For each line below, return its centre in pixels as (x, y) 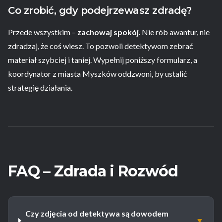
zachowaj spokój (108, 32)
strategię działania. (40, 88)
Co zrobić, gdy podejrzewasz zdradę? (100, 11)
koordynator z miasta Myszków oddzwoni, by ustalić (97, 74)
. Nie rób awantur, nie (174, 32)
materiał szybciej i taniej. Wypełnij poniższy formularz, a (103, 60)
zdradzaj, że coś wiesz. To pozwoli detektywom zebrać (100, 46)
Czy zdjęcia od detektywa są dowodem (97, 214)
